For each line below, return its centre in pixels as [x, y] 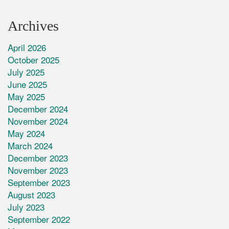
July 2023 [26, 207]
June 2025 [27, 84]
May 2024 [26, 133]
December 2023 [38, 158]
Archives [33, 26]
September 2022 [39, 219]
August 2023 [31, 195]
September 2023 [39, 182]
